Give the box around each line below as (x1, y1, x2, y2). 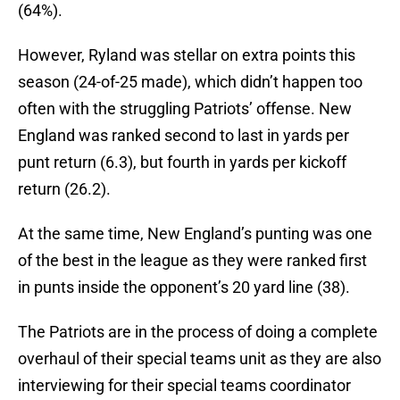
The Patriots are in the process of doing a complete (18, 322, 378, 342)
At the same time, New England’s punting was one (18, 224, 372, 244)
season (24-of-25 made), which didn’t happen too (18, 72, 362, 92)
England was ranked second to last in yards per (18, 126, 349, 146)
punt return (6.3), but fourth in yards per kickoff (18, 153, 346, 172)
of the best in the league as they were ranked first (18, 251, 367, 271)
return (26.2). (18, 179, 111, 199)
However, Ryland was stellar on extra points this (18, 46, 355, 65)
